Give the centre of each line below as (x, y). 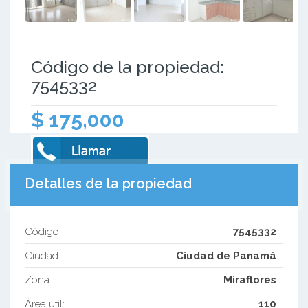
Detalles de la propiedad (108, 183)
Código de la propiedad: (128, 67)
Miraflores (250, 280)
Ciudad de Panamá (227, 256)
